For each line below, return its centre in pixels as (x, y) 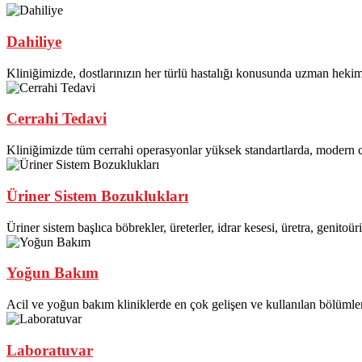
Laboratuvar (50, 350)
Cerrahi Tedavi (57, 119)
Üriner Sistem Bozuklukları (97, 196)
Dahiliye (34, 42)
